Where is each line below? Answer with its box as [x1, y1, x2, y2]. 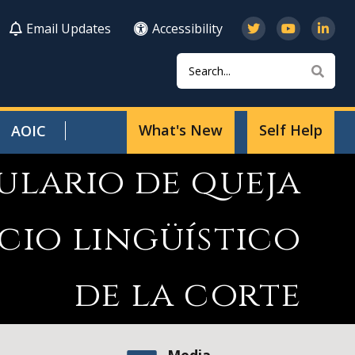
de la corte [74, 272, 301, 319]
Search [176, 51, 216, 68]
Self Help [259, 120, 323, 139]
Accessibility [152, 20, 223, 37]
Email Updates [26, 20, 111, 37]
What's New [139, 120, 223, 139]
